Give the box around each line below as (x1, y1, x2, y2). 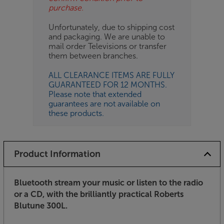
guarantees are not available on (48, 98, 160, 108)
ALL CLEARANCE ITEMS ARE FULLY (48, 70, 174, 80)
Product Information (13, 148, 100, 159)
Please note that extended (48, 89, 141, 99)
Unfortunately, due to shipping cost (48, 22, 174, 32)
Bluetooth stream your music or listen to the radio (14, 177, 203, 187)
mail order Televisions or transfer (48, 41, 166, 51)
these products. (48, 108, 104, 118)
